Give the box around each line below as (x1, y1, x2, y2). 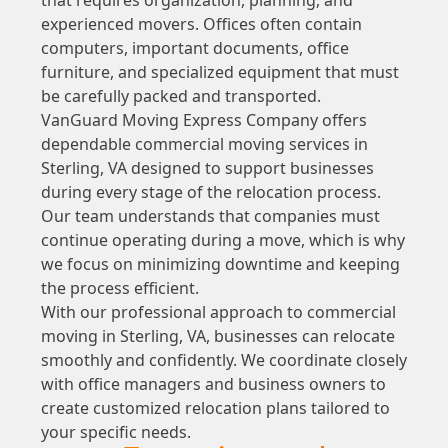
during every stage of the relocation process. (40, 180, 381, 203)
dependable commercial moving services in (40, 132, 368, 155)
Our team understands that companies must (40, 204, 380, 227)
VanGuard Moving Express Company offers (40, 108, 367, 131)
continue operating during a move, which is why (40, 228, 405, 251)
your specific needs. (40, 420, 191, 443)
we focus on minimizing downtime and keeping (40, 252, 400, 275)
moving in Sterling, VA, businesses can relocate (40, 324, 395, 347)
